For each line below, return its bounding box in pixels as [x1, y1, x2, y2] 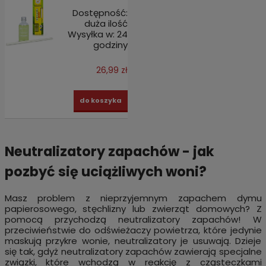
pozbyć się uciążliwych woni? [4, 162, 207, 182]
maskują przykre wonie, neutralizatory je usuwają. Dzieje [4, 234, 262, 247]
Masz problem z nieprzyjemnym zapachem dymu [4, 191, 262, 204]
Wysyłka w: [68, 27, 115, 40]
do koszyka [80, 95, 122, 105]
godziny [93, 38, 128, 51]
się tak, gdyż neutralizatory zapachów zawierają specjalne [4, 245, 262, 258]
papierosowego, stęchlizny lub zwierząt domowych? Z [4, 202, 262, 215]
